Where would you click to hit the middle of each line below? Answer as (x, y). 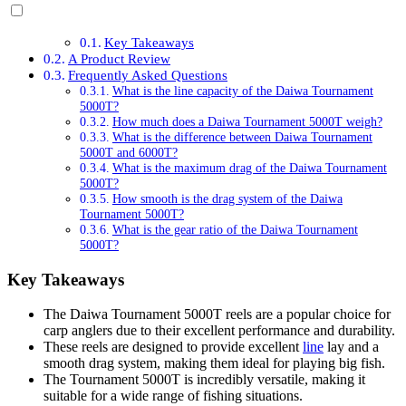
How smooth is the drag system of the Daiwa (227, 199)
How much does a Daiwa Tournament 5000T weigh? (247, 122)
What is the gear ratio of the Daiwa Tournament (235, 230)
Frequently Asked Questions (148, 75)
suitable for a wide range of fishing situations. (173, 396)
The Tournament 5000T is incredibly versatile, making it (204, 380)
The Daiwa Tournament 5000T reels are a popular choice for (217, 314)
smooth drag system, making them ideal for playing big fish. (214, 363)
